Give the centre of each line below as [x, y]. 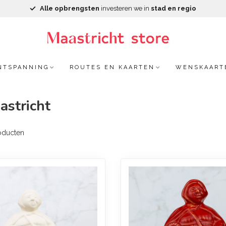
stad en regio [174, 8]
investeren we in [125, 8]
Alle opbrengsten [70, 8]
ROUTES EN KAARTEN [112, 67]
